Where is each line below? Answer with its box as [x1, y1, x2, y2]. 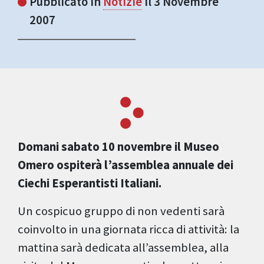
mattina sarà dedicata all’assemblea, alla [18, 240, 229, 256]
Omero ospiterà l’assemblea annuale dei [18, 157, 233, 173]
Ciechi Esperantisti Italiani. [18, 176, 161, 192]
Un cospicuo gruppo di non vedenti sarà [18, 203, 225, 219]
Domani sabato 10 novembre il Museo [18, 139, 219, 155]
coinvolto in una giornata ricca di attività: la [18, 222, 239, 237]
